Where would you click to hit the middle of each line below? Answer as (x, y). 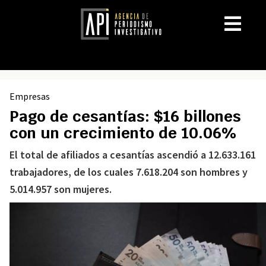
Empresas (30, 96)
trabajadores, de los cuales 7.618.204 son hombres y (129, 172)
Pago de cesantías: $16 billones (125, 116)
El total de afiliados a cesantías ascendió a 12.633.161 (133, 155)
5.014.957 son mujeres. (61, 189)
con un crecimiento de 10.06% (123, 133)
